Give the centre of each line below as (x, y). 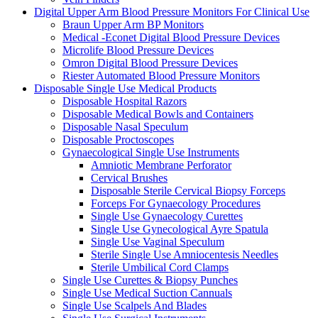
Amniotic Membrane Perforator (161, 165)
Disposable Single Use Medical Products (125, 89)
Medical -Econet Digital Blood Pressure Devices (171, 38)
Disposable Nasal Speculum (125, 127)
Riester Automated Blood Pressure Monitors (161, 76)
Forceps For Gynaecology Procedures (176, 204)
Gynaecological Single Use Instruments (151, 153)
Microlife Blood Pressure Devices (138, 50)
